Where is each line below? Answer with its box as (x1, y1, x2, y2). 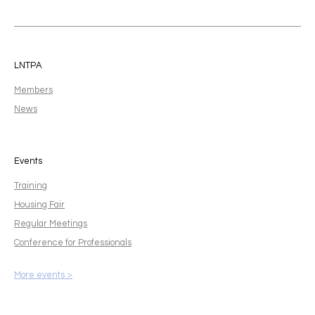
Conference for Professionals (14, 238, 131, 247)
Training (14, 181, 47, 191)
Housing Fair (14, 200, 65, 210)
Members (14, 85, 53, 95)
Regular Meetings (14, 219, 87, 229)
